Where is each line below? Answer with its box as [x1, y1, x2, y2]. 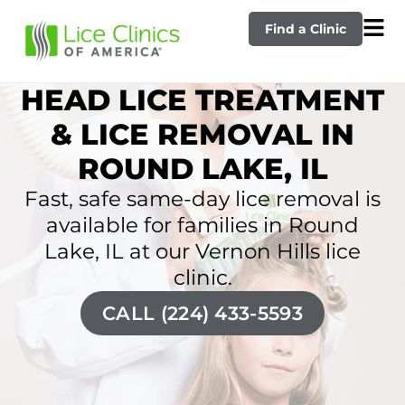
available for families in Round [46, 212, 359, 238]
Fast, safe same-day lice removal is [24, 185, 381, 212]
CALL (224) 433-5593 [102, 301, 303, 325]
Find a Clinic [264, 21, 346, 38]
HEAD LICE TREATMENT [21, 81, 384, 118]
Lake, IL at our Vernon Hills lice [44, 238, 361, 264]
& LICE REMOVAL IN [51, 116, 354, 152]
